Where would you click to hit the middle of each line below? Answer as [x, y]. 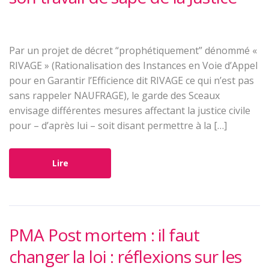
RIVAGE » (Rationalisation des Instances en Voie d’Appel [133, 66]
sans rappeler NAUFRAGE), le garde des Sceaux [114, 96]
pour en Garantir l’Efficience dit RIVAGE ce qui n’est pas [131, 81]
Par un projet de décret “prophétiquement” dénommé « [133, 51]
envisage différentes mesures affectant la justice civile [130, 111]
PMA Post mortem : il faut [104, 235]
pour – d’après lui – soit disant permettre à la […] [118, 126]
